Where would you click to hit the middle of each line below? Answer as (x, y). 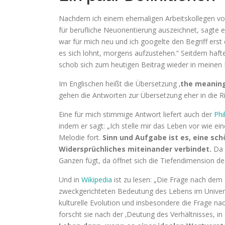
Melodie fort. (81, 137)
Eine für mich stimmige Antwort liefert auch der (136, 114)
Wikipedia (97, 180)
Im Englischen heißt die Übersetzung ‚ (120, 84)
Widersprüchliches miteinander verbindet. (135, 149)
